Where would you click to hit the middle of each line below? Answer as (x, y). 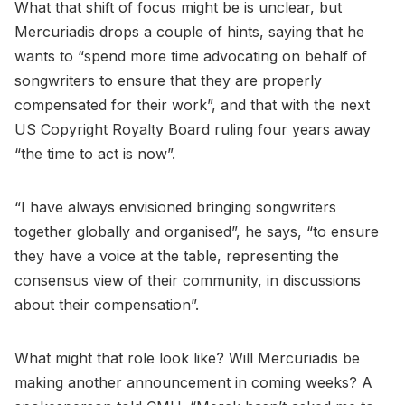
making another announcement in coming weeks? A (193, 382)
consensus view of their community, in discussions (188, 280)
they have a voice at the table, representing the (177, 255)
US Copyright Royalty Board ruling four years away (193, 129)
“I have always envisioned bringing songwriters (175, 207)
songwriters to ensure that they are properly (168, 80)
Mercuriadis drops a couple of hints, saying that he (189, 31)
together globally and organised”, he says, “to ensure (197, 231)
